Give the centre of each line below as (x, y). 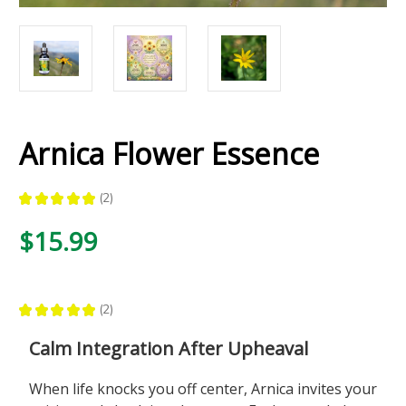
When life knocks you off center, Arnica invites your (203, 388)
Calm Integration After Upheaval (168, 348)
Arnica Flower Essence (169, 153)
